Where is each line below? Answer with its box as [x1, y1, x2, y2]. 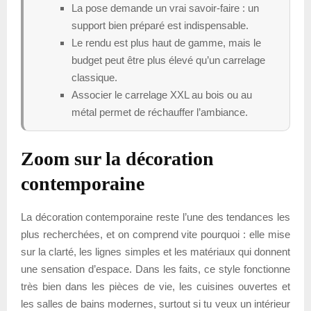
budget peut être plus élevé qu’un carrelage [72, 53, 265, 66]
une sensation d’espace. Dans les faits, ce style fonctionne [21, 262, 290, 275]
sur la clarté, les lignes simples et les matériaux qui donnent [21, 245, 290, 258]
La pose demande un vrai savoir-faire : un [72, 1, 259, 14]
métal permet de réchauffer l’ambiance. [72, 106, 248, 118]
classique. [72, 71, 117, 83]
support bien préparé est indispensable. [72, 19, 249, 31]
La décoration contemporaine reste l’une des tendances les [21, 210, 290, 223]
